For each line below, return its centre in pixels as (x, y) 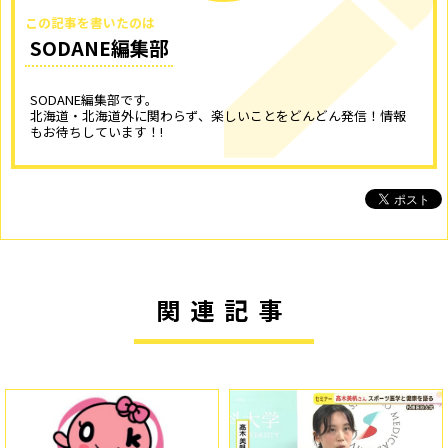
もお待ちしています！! (96, 131)
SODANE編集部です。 (94, 99)
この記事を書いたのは (90, 22)
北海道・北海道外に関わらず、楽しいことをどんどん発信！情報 (218, 115)
